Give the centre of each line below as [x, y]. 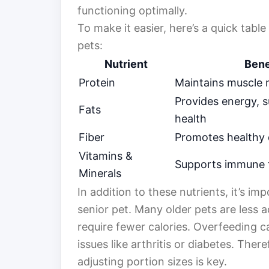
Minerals [100, 174]
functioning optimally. [132, 11]
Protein [97, 83]
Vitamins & [106, 156]
